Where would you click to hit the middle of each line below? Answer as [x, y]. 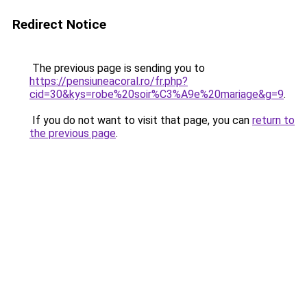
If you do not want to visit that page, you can [141, 120]
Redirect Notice [59, 24]
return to [273, 120]
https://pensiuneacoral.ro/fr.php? [109, 81]
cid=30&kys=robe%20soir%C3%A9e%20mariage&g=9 [157, 94]
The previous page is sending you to [117, 68]
